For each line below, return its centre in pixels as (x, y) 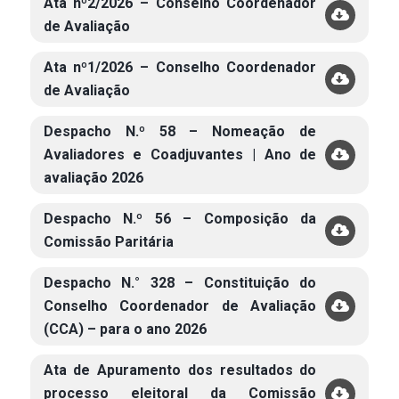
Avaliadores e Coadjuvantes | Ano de (180, 155)
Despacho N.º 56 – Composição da (180, 219)
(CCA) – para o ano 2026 (125, 329)
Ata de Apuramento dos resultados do (180, 370)
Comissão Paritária (108, 242)
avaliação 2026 (93, 178)
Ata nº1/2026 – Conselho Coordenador (180, 67)
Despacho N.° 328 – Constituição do (180, 283)
